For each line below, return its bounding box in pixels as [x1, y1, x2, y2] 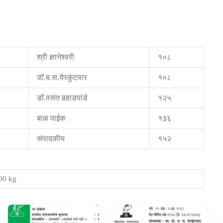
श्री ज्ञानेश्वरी [37, 52, 74, 61]
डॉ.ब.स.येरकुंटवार [37, 73, 87, 82]
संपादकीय [37, 134, 65, 143]
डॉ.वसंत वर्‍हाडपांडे [37, 93, 88, 102]
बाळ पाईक [37, 113, 66, 122]
